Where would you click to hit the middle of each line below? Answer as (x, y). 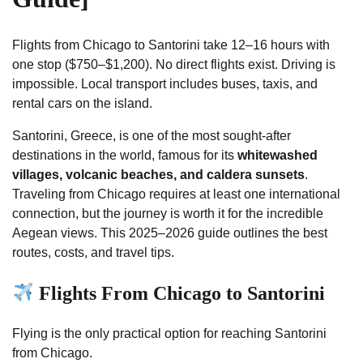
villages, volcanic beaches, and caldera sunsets (158, 174)
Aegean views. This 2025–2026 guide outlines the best (170, 233)
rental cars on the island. (82, 103)
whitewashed (278, 155)
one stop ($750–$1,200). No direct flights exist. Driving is (174, 64)
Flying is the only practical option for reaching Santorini (169, 333)
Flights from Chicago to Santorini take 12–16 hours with (171, 45)
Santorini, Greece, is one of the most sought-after (152, 135)
